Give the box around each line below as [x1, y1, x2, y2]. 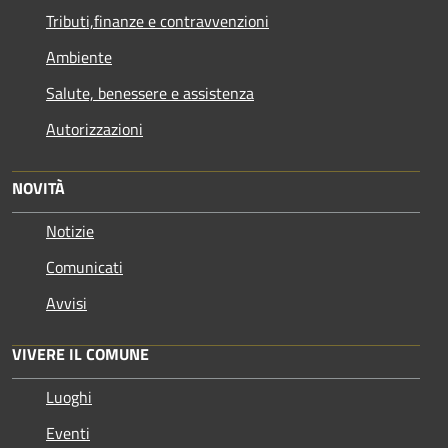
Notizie [46, 218, 94, 243]
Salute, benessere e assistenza [46, 80, 254, 105]
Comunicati [46, 254, 123, 279]
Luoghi [46, 384, 92, 409]
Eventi [46, 420, 90, 445]
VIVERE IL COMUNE [12, 341, 149, 366]
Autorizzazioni [46, 116, 143, 141]
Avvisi [46, 290, 87, 315]
